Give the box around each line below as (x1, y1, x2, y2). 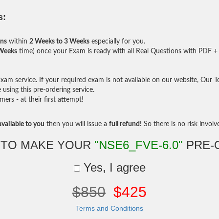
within (7, 38, 29, 45)
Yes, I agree (80, 161, 146, 174)
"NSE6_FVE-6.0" (94, 138, 183, 152)
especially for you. (89, 38, 145, 45)
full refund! (109, 121, 142, 128)
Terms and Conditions (76, 204, 143, 212)
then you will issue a (44, 121, 109, 128)
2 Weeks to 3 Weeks (29, 38, 89, 45)
